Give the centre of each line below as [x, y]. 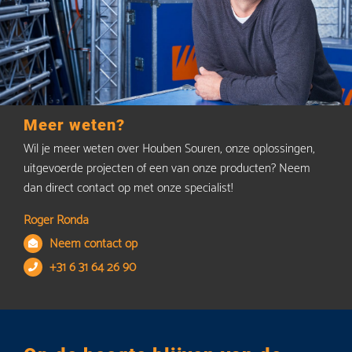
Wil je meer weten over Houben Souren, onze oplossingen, [169, 149]
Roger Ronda [56, 221]
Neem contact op [93, 244]
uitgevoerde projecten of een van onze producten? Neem [167, 169]
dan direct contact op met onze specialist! [128, 189]
